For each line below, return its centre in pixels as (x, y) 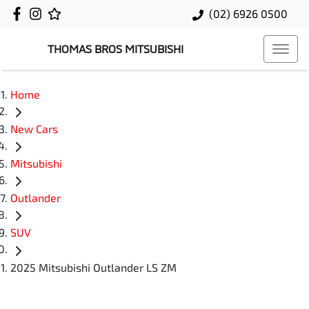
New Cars (34, 129)
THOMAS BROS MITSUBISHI (116, 49)
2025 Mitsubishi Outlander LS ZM (93, 267)
